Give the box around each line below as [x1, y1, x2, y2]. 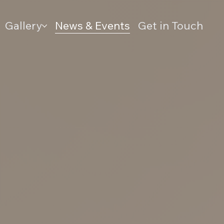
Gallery [4, 18, 42, 33]
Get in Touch [137, 18, 203, 33]
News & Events [54, 18, 130, 33]
